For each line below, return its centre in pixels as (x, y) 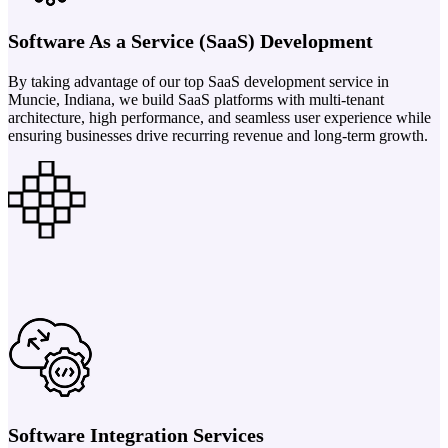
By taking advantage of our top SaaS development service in (198, 81)
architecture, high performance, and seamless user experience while (219, 117)
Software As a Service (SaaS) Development (190, 40)
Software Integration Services (136, 434)
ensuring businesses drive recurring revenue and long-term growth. (218, 135)
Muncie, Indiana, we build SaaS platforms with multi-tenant (196, 99)
